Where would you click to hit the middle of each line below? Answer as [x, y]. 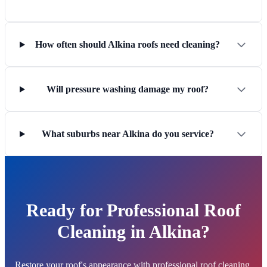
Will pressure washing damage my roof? [128, 89]
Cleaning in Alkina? [133, 232]
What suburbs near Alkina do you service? [128, 134]
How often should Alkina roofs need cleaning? [128, 45]
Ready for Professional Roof [133, 210]
